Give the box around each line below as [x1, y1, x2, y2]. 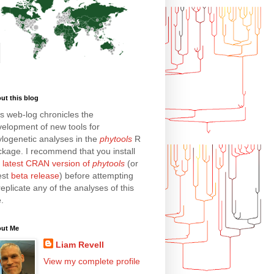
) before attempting [59, 171, 134, 181]
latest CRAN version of [2, 158, 93, 169]
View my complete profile [43, 256, 141, 267]
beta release [11, 171, 60, 181]
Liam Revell [56, 240, 105, 250]
